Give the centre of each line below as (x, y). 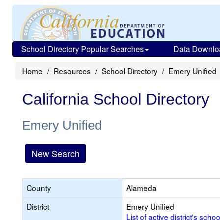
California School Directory (116, 99)
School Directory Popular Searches (82, 49)
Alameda (141, 188)
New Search (55, 153)
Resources (72, 71)
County (39, 188)
